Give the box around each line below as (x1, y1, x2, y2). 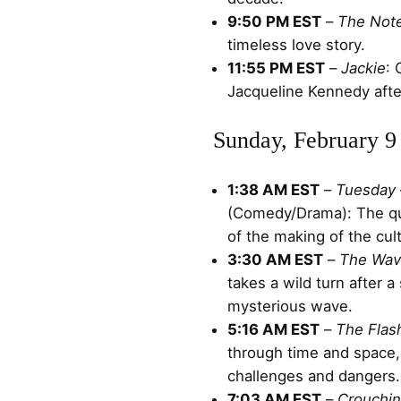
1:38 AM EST (227, 180, 320, 199)
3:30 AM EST (227, 250, 323, 269)
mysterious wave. (227, 296, 353, 315)
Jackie (341, 58, 386, 77)
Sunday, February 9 (213, 126, 397, 154)
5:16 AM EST (227, 320, 320, 338)
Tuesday (336, 180, 396, 199)
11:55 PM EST (227, 58, 325, 77)
